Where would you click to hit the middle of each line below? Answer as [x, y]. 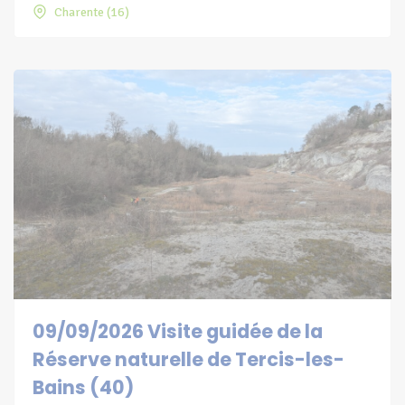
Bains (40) [83, 387]
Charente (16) [92, 12]
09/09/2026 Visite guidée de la [178, 331]
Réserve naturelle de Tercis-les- [188, 359]
